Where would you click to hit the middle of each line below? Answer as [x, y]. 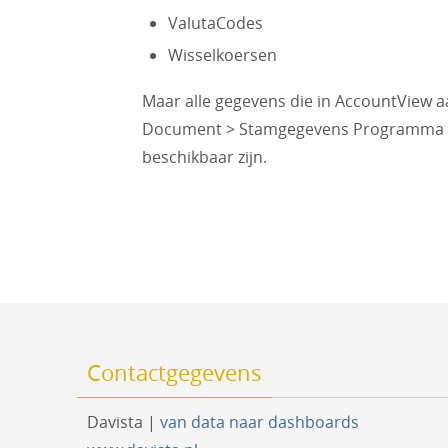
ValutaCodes [215, 23]
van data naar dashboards [259, 422]
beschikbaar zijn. [204, 157]
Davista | [123, 422]
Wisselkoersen [222, 55]
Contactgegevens [174, 372]
